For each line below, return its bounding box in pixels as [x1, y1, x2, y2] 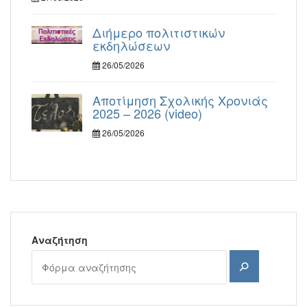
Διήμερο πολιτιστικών [93, 23, 225, 41]
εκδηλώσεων [93, 36, 170, 54]
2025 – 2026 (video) [93, 103, 202, 122]
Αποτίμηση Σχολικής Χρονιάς [93, 90, 268, 109]
